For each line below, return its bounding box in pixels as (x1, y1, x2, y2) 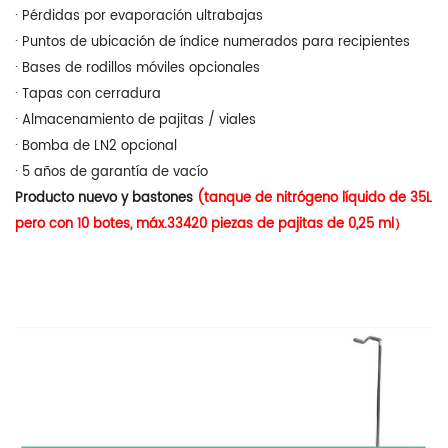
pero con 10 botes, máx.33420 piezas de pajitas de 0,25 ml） (15, 214, 407, 234)
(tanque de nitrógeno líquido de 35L (197, 188, 432, 208)
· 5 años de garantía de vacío (15, 162, 208, 182)
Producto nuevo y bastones (15, 188, 197, 208)
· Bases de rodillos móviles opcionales (15, 58, 260, 78)
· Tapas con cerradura (15, 84, 161, 104)
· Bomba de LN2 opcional (15, 136, 177, 156)
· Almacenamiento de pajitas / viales (15, 110, 256, 130)
